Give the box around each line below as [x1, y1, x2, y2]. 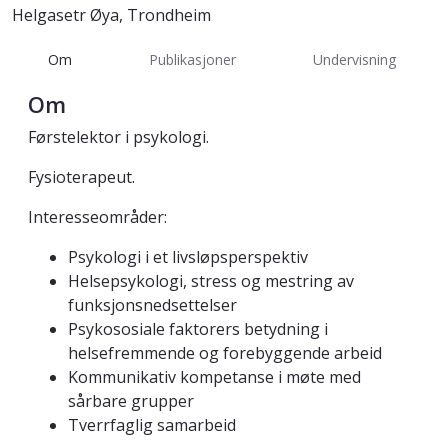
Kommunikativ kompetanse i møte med [68, 366, 361, 389]
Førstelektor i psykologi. [28, 126, 209, 149]
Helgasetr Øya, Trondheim [12, 4, 211, 27]
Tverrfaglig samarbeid [68, 414, 236, 437]
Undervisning [312, 49, 396, 69]
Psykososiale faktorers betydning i [68, 318, 328, 341]
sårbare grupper [68, 390, 194, 413]
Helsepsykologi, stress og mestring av [68, 270, 354, 293]
